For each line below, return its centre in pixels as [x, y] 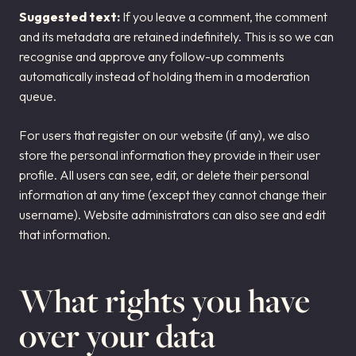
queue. [38, 96]
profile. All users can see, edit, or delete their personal [164, 175]
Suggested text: [71, 17]
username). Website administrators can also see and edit [172, 215]
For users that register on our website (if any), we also [164, 135]
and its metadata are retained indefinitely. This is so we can [176, 37]
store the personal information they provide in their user [170, 155]
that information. [65, 234]
